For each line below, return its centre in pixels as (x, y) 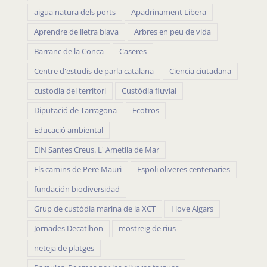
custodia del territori (70, 91)
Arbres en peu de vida (173, 32)
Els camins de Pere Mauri (78, 170)
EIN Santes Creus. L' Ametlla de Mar (97, 150)
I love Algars (192, 209)
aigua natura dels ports (75, 13)
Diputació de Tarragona (75, 111)
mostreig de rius (147, 229)
